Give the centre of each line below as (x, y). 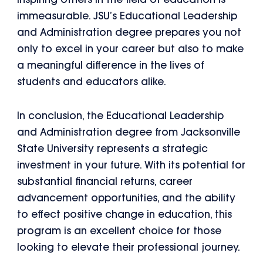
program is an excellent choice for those (119, 231)
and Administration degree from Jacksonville (129, 133)
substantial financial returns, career (105, 182)
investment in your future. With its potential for (131, 166)
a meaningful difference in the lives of (111, 66)
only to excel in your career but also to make (131, 49)
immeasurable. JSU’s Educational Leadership (127, 16)
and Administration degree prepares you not (129, 33)
